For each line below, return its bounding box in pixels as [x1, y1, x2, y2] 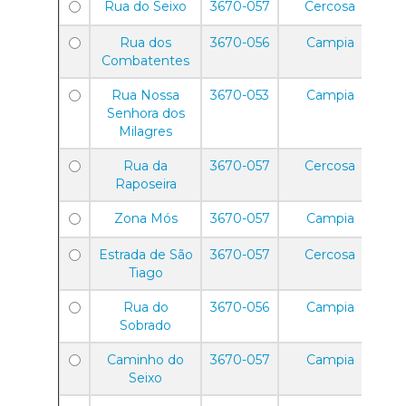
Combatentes [101, 53, 189, 69]
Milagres [119, 123, 172, 140]
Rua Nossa [111, 87, 179, 103]
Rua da [123, 158, 168, 174]
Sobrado [120, 317, 171, 333]
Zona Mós [113, 210, 178, 227]
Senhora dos [106, 105, 185, 121]
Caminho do [107, 352, 184, 368]
